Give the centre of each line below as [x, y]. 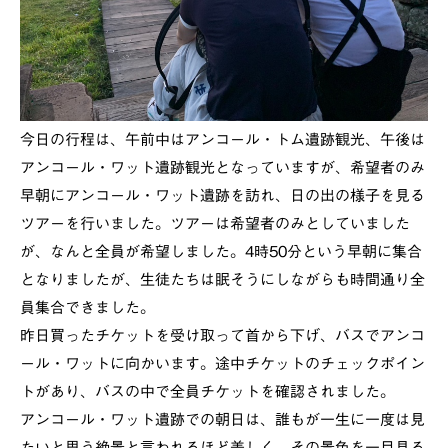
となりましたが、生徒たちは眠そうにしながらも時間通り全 [222, 280]
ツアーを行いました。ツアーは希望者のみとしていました [215, 224]
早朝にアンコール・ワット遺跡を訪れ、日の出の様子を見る [222, 196]
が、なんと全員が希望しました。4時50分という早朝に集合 [221, 252]
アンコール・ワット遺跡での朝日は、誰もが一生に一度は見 [222, 420]
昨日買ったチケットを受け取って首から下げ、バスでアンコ [222, 336]
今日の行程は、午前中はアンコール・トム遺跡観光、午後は [222, 140]
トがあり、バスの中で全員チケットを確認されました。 [207, 392]
